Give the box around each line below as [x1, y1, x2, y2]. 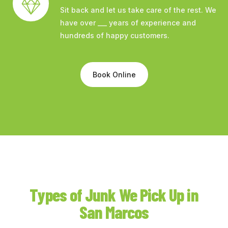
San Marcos [79, 202, 149, 223]
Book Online [92, 70, 136, 79]
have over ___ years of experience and [60, 18, 196, 27]
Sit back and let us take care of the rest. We [60, 6, 216, 15]
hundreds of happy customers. [60, 31, 169, 40]
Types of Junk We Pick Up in [30, 184, 198, 206]
